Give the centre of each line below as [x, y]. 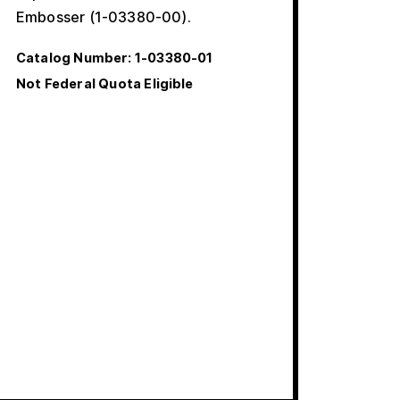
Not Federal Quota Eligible [105, 84]
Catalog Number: [74, 58]
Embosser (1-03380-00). [104, 17]
